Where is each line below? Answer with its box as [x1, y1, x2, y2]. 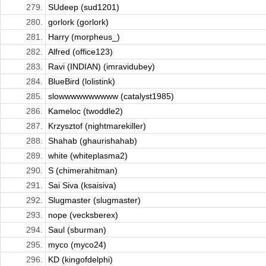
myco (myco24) [48, 240, 106, 250]
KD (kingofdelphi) [48, 255, 113, 265]
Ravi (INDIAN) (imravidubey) [48, 62, 155, 72]
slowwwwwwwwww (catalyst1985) [48, 91, 174, 102]
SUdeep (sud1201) [48, 2, 119, 12]
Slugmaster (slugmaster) [48, 195, 141, 205]
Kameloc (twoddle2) [48, 106, 123, 116]
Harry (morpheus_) [48, 32, 120, 42]
